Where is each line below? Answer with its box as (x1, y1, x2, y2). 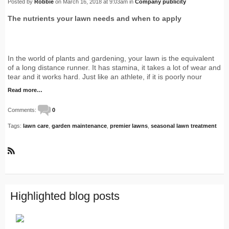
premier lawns (110, 123, 148, 129)
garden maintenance (52, 123, 107, 129)
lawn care (23, 123, 49, 129)
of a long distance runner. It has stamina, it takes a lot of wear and (8, 63, 221, 72)
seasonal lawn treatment (151, 123, 217, 129)
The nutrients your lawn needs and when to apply (8, 14, 181, 23)
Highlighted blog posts (10, 190, 120, 203)
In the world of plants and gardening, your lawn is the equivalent (8, 54, 214, 63)
